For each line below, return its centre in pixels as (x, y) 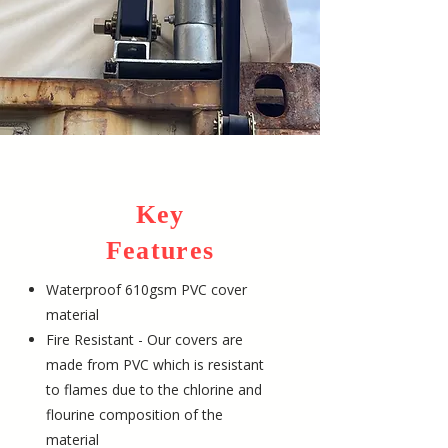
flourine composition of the (134, 414)
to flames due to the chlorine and (154, 389)
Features (160, 250)
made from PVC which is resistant (155, 364)
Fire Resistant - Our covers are (144, 339)
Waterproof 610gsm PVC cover (146, 289)
